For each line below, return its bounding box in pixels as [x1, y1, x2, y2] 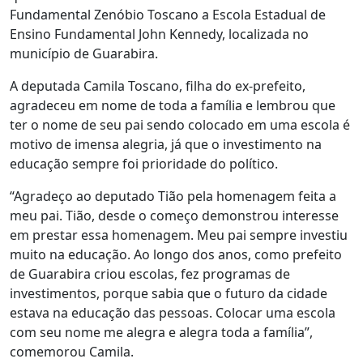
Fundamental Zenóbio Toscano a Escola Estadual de [10, 5, 326, 23]
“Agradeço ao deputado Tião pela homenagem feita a [10, 186, 336, 205]
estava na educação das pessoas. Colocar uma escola [10, 303, 335, 322]
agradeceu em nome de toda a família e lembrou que [10, 96, 335, 114]
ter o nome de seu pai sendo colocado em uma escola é [10, 115, 350, 134]
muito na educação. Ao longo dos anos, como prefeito [10, 245, 342, 263]
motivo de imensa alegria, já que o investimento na [10, 135, 322, 153]
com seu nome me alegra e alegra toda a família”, [10, 322, 313, 341]
